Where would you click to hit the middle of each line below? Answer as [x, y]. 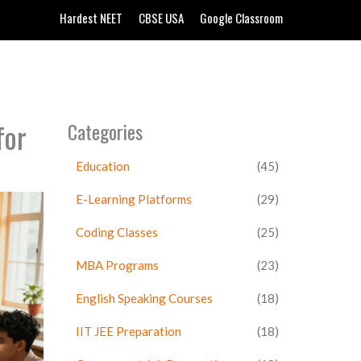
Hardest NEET [91, 18]
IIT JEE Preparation [128, 331]
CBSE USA [161, 18]
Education [102, 166]
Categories [105, 131]
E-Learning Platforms [133, 199]
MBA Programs [117, 265]
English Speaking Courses [144, 298]
